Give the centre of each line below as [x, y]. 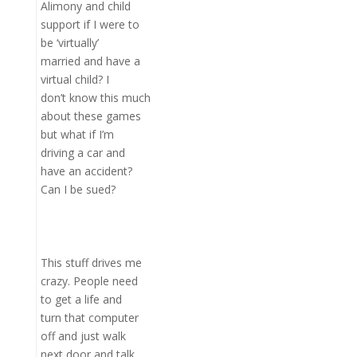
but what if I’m [77, 134]
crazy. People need [89, 281]
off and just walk [83, 336]
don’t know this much [95, 98]
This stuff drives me [91, 263]
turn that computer [89, 318]
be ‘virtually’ [69, 43]
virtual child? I [75, 79]
